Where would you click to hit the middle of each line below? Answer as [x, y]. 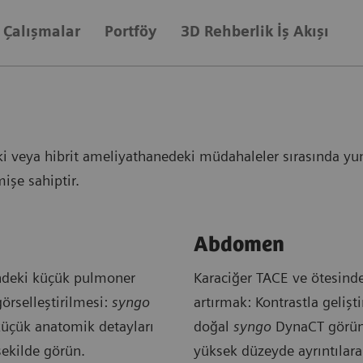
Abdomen [239, 245]
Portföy [130, 31]
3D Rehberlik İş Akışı [255, 31]
